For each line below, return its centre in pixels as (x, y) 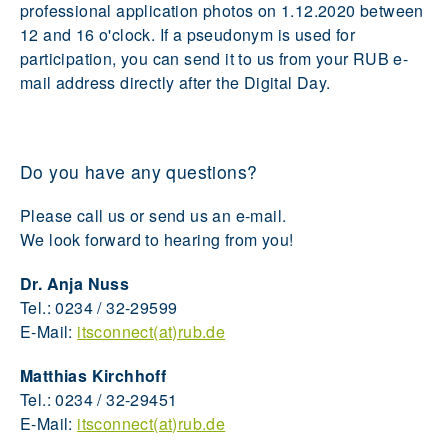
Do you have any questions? (139, 171)
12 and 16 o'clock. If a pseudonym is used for (187, 34)
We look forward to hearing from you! (157, 239)
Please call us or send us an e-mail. (153, 215)
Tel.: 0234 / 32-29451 (99, 399)
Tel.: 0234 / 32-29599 (99, 307)
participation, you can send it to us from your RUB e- (214, 58)
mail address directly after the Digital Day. (175, 82)
